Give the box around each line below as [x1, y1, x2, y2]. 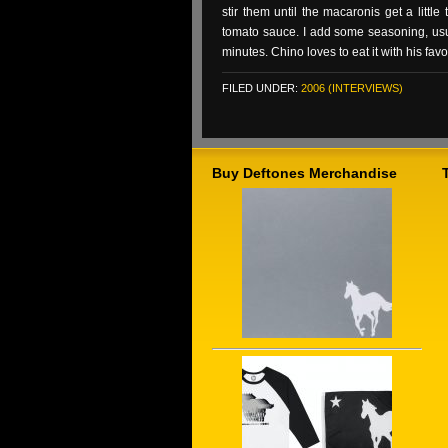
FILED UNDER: [222, 82, 301, 94]
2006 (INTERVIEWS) [301, 82, 403, 94]
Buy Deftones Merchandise [212, 165, 397, 181]
